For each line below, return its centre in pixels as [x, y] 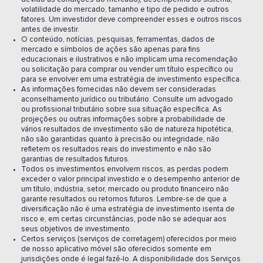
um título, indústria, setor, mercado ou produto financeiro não [125, 189]
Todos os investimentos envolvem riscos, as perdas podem [125, 169]
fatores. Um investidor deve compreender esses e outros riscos [131, 20]
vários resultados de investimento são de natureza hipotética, [127, 129]
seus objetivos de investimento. [76, 229]
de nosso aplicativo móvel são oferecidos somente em [116, 249]
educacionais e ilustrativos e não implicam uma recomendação [129, 60]
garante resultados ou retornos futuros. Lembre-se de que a [124, 199]
